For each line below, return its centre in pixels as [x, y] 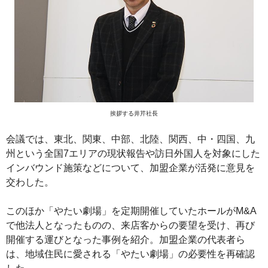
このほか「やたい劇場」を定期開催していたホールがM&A [131, 211]
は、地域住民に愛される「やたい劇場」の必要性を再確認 [130, 254]
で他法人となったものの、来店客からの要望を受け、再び [130, 226]
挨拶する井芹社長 [134, 114]
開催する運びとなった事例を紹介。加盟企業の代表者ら [126, 240]
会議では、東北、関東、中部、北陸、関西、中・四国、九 [130, 139]
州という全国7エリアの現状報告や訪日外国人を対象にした [133, 154]
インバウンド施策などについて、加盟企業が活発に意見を [130, 168]
